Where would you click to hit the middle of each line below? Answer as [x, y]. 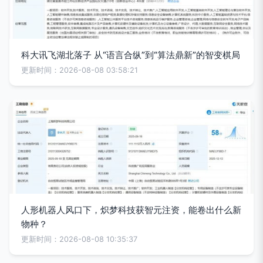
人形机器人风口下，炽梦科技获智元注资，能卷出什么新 [131, 210]
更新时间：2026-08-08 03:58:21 [80, 70]
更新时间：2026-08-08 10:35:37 [79, 239]
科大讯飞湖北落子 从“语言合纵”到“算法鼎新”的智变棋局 [131, 55]
